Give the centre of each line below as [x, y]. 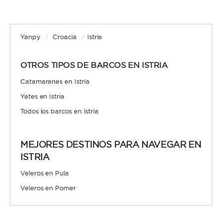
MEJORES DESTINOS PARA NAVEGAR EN [111, 144]
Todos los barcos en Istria [60, 111]
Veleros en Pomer [48, 188]
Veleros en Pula [45, 173]
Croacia [65, 37]
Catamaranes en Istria [55, 81]
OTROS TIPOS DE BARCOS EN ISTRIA [94, 65]
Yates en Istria [42, 96]
